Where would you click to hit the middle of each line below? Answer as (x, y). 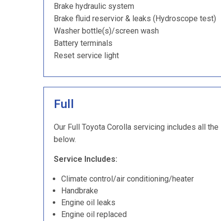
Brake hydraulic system (94, 6)
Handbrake (80, 191)
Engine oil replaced (94, 214)
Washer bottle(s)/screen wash (106, 31)
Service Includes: (86, 159)
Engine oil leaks (88, 203)
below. (65, 139)
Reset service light (86, 55)
